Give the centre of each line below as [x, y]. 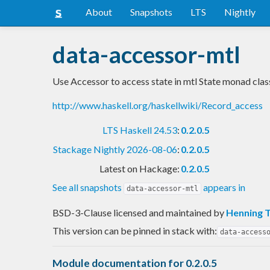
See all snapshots [88, 187]
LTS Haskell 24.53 [140, 130]
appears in [223, 187]
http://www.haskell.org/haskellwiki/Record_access [158, 105]
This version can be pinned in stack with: [135, 230]
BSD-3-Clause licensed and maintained [133, 212]
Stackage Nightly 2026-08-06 [115, 149]
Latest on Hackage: [140, 168]
